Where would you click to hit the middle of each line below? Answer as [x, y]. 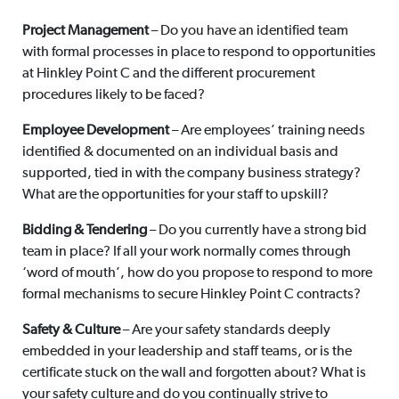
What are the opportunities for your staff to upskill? [175, 195]
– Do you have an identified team [248, 32]
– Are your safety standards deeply [225, 331]
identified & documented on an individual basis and [180, 153]
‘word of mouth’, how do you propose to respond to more [197, 274]
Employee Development [95, 131]
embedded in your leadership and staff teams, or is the [187, 352]
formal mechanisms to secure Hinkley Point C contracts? [191, 295]
